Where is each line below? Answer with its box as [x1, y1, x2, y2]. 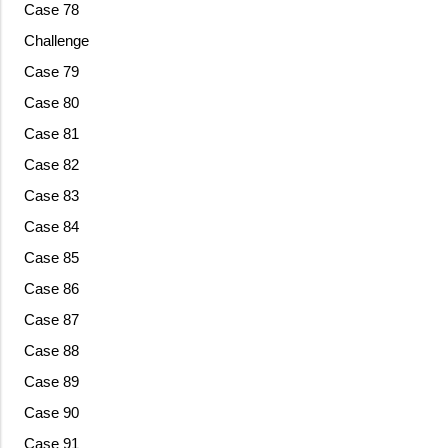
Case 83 [23, 187, 79, 205]
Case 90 [23, 404, 79, 422]
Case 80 [23, 94, 79, 112]
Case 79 [23, 63, 79, 81]
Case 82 [23, 156, 79, 174]
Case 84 [23, 218, 79, 236]
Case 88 [23, 342, 79, 360]
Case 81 [23, 125, 79, 143]
